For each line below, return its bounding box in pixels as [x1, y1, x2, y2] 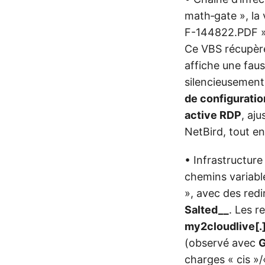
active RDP [185, 109, 241, 122]
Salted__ [185, 203, 229, 216]
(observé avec [185, 237, 258, 250]
